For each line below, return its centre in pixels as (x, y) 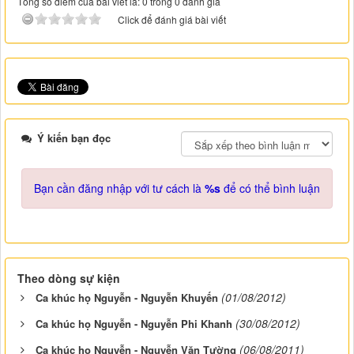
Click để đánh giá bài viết (172, 20)
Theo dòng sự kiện (69, 279)
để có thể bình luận (270, 188)
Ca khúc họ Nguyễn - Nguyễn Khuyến (127, 298)
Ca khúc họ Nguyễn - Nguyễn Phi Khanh (134, 324)
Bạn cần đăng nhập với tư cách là (119, 188)
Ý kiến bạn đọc (72, 138)
